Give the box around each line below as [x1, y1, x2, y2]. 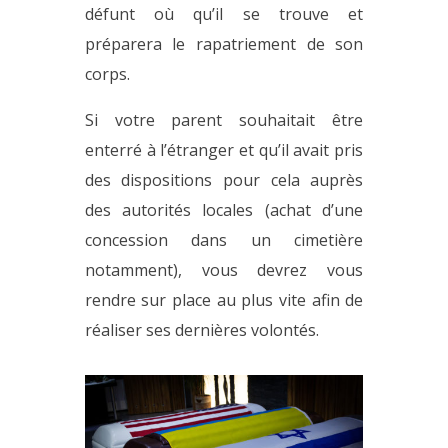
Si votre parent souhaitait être [84, 109, 364, 131]
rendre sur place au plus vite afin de [84, 289, 364, 311]
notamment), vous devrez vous [84, 259, 364, 281]
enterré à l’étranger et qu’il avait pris [84, 139, 364, 161]
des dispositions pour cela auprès [84, 169, 364, 191]
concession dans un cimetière [84, 229, 364, 251]
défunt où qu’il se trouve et [84, 3, 364, 25]
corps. [84, 63, 130, 85]
